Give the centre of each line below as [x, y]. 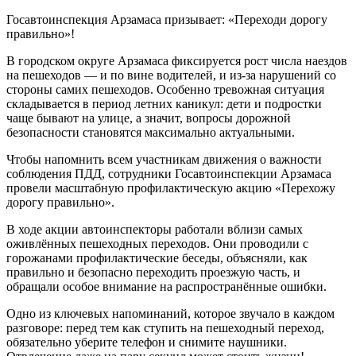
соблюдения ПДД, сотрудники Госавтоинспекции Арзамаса [169, 174]
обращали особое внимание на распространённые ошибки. [166, 286]
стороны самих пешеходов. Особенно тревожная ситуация [165, 89]
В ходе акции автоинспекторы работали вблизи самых [155, 229]
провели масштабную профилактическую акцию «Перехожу [171, 188]
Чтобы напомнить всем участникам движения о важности [164, 159]
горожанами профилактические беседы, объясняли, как [157, 258]
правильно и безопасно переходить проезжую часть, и [153, 272]
